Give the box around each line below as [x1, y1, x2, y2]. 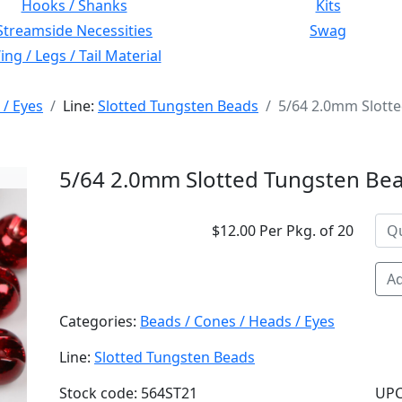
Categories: [59, 311, 140, 331]
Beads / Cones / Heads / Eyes [140, 311, 335, 331]
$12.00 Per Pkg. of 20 [212, 221, 354, 240]
